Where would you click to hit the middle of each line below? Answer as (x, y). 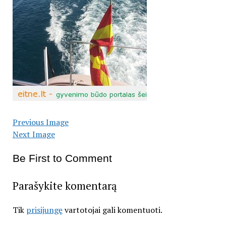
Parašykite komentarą (65, 186)
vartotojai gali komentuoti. (112, 210)
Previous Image (40, 122)
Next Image (34, 134)
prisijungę (44, 210)
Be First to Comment (62, 158)
